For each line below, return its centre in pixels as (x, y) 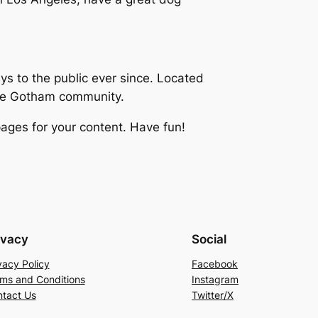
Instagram (215, 279)
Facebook (215, 263)
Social (209, 239)
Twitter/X (213, 295)
